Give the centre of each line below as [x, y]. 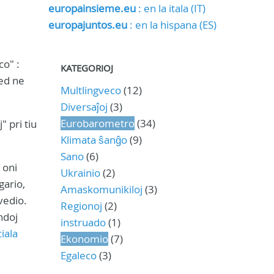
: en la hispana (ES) [172, 25]
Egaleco [78, 255]
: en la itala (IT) [170, 8]
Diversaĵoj [84, 107]
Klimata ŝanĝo [94, 140]
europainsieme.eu [92, 8]
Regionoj [81, 206]
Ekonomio [84, 239]
